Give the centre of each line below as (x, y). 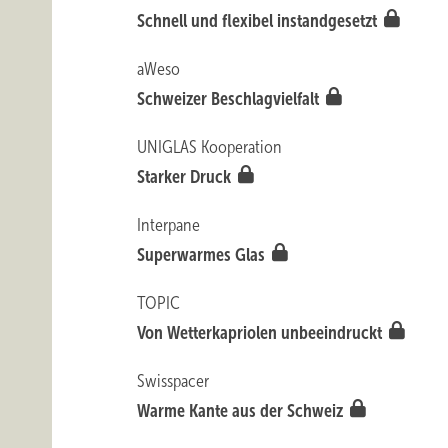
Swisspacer (173, 381)
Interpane (169, 225)
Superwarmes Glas (203, 255)
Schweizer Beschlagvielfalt (230, 99)
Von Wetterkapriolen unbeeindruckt (262, 333)
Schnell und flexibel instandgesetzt (259, 21)
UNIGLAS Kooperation (210, 147)
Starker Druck (186, 177)
